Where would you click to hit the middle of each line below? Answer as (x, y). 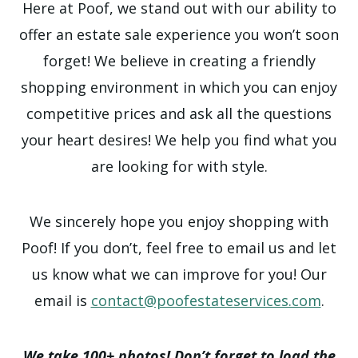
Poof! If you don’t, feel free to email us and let (179, 247)
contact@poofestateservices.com (206, 300)
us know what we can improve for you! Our (179, 274)
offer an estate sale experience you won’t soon (179, 34)
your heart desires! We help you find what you (179, 139)
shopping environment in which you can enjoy (179, 87)
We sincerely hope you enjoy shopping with (179, 221)
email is (62, 300)
